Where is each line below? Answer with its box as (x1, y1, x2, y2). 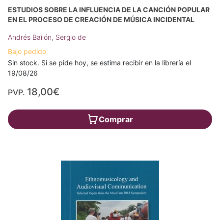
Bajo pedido (8, 47, 46, 55)
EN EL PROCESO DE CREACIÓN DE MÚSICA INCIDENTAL (8, 15, 194, 24)
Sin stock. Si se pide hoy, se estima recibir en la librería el (8, 58, 191, 67)
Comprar (99, 114, 133, 124)
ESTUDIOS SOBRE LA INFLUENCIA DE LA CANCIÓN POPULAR (8, 5, 210, 14)
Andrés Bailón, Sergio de (8, 33, 86, 41)
